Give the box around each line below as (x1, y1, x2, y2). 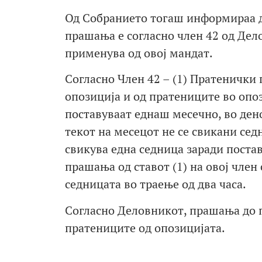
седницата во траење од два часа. (64, 176, 246, 192)
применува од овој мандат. (64, 45, 213, 61)
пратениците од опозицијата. (64, 219, 225, 236)
